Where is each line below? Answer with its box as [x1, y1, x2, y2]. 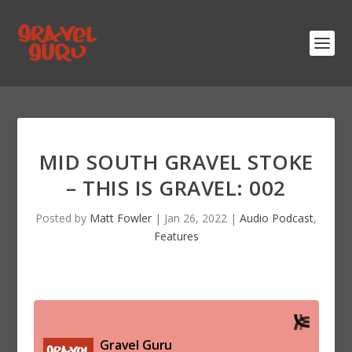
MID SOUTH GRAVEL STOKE [38, 148, 313, 176]
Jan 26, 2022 [164, 211, 227, 225]
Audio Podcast [240, 211, 313, 225]
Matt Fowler [90, 211, 152, 225]
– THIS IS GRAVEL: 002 [66, 174, 286, 202]
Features [153, 229, 199, 244]
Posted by [35, 211, 90, 225]
